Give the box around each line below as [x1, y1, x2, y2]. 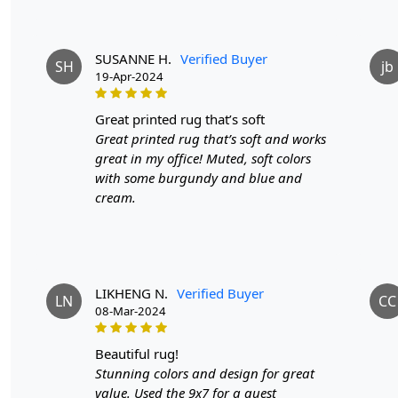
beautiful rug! [104, 344, 179, 362]
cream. [95, 187, 136, 206]
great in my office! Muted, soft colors [95, 148, 311, 167]
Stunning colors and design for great [95, 363, 314, 382]
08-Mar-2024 [95, 302, 166, 319]
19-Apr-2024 [95, 68, 163, 84]
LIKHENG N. [95, 283, 168, 302]
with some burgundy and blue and [95, 168, 302, 187]
